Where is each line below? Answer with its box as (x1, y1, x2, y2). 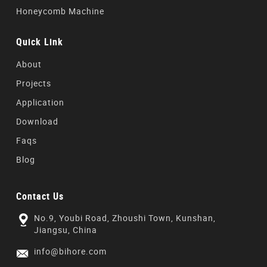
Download (15, 116, 58, 127)
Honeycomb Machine (15, 5, 104, 17)
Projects (15, 77, 51, 89)
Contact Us (15, 190, 64, 203)
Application (15, 97, 64, 108)
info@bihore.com (33, 246, 107, 257)
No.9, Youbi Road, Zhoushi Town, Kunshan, (33, 212, 216, 223)
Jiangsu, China (33, 224, 97, 235)
